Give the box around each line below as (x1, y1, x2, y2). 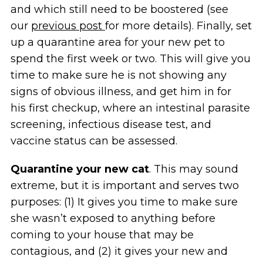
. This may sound (149, 162, 238, 176)
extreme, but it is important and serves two (10, 178, 239, 192)
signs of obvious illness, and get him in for (10, 85, 231, 98)
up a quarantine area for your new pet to (10, 35, 225, 49)
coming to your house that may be (10, 228, 194, 241)
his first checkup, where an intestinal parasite (10, 101, 250, 114)
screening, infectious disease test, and (10, 117, 211, 131)
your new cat (76, 162, 149, 176)
